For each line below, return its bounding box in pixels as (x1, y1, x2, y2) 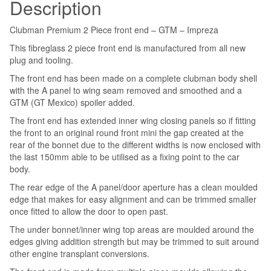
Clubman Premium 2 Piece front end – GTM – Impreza (10, 24, 218, 36)
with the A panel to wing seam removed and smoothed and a (10, 84, 242, 96)
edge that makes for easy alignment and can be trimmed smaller (10, 193, 256, 205)
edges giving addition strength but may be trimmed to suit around (10, 235, 259, 247)
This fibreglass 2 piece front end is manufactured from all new (10, 42, 246, 54)
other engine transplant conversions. (10, 247, 149, 260)
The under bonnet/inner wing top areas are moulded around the (10, 223, 254, 235)
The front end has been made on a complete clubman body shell (10, 72, 257, 84)
